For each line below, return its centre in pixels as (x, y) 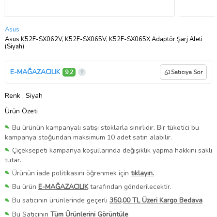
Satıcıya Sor (187, 72)
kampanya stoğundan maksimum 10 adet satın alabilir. (88, 138)
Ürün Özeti (21, 111)
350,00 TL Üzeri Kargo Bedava (156, 201)
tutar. (13, 160)
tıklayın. (142, 173)
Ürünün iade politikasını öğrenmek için (71, 173)
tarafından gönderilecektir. (130, 187)
